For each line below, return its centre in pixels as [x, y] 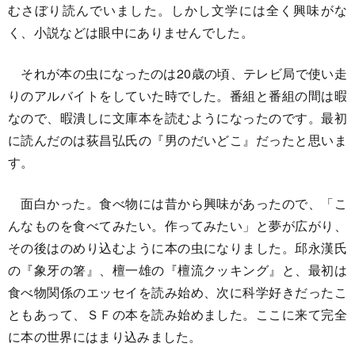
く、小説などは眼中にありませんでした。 [131, 32]
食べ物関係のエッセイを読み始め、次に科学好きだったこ [177, 292]
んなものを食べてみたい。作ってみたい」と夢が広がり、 [177, 225]
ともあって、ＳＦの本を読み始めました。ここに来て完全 [177, 314]
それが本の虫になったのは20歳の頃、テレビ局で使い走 [177, 73]
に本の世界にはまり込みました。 [105, 336]
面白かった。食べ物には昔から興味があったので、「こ [177, 203]
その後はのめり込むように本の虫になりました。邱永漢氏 [177, 247]
